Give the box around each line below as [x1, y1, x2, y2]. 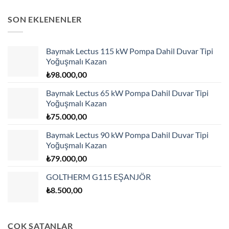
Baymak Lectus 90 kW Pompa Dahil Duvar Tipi [46, 130, 209, 140]
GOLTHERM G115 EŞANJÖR [46, 172, 151, 182]
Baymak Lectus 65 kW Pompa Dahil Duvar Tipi [46, 88, 209, 98]
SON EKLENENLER [8, 14, 82, 25]
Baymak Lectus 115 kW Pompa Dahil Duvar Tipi [46, 46, 213, 56]
